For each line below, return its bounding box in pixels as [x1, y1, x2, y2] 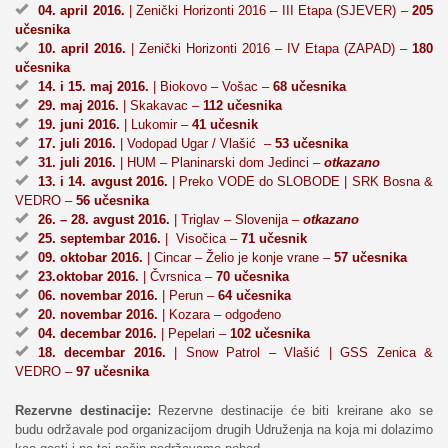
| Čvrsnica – [139, 268, 216, 284]
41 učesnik [192, 116, 258, 132]
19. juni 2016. [38, 116, 120, 132]
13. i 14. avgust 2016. [38, 173, 168, 189]
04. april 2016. [38, 2, 125, 18]
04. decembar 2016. [38, 325, 157, 341]
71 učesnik [241, 230, 307, 246]
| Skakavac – [119, 97, 203, 113]
